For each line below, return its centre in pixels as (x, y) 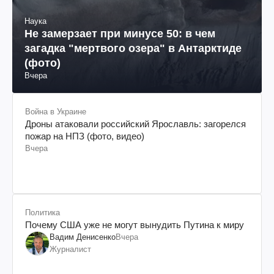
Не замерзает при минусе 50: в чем (120, 33)
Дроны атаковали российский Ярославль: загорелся (135, 124)
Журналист (70, 249)
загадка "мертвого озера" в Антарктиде (133, 48)
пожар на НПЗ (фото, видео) (85, 136)
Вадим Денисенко (83, 237)
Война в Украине (56, 111)
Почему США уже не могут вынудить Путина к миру (135, 224)
